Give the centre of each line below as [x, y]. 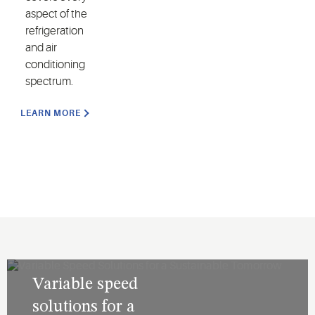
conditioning [55, 64]
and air [41, 47]
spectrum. [50, 81]
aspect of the [56, 14]
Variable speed [85, 284]
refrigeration [54, 31]
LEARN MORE [51, 113]
